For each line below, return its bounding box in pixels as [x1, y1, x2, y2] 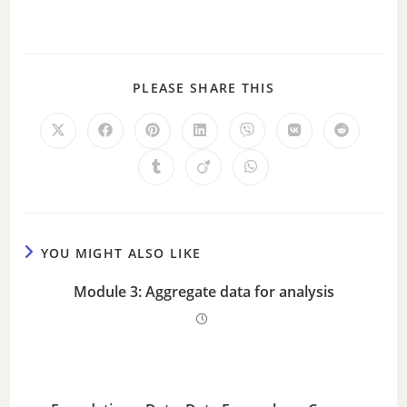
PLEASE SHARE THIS [132, 78, 275, 96]
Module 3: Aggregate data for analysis [73, 281, 334, 302]
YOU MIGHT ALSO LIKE [40, 243, 202, 262]
